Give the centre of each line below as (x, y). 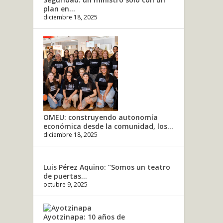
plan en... (59, 8)
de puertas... (65, 176)
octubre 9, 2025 (66, 184)
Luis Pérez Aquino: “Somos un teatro (107, 167)
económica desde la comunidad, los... (109, 126)
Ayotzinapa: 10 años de (84, 217)
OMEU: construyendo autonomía (101, 117)
